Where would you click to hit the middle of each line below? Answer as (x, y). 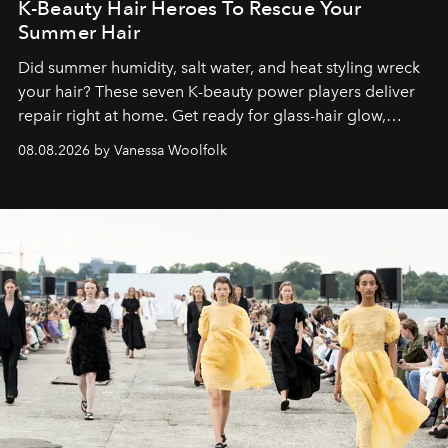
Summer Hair (79, 32)
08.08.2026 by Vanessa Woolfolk (122, 151)
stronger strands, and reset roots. (138, 140)
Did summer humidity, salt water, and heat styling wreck (219, 68)
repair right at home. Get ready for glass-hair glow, (202, 116)
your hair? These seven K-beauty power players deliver (216, 92)
